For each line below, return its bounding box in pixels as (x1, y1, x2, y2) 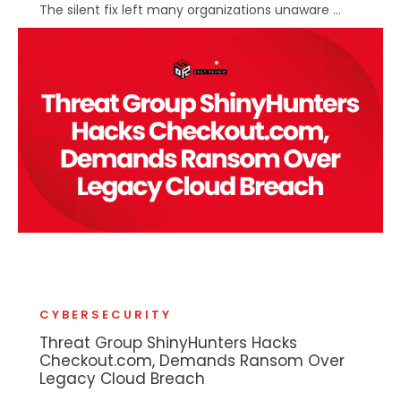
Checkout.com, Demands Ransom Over (39, 350, 345, 372)
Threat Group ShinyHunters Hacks (39, 332, 297, 354)
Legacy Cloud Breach (39, 368, 205, 390)
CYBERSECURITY (39, 306, 172, 324)
